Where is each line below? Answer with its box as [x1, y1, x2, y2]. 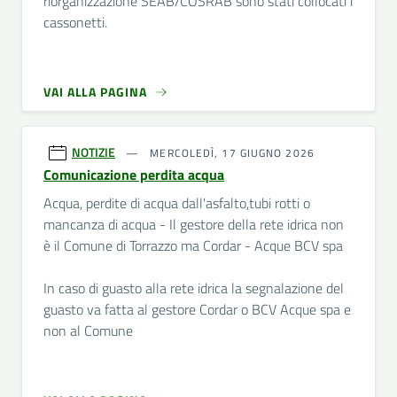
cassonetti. [43, 12, 107, 33]
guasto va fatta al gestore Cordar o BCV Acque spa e [43, 299, 351, 320]
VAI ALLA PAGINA [43, 82, 147, 101]
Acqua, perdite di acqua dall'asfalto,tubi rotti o [43, 192, 310, 214]
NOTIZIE [72, 143, 115, 161]
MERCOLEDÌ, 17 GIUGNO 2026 [146, 144, 315, 161]
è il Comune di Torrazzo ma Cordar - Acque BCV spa [43, 235, 343, 256]
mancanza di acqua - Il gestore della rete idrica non [43, 214, 344, 235]
